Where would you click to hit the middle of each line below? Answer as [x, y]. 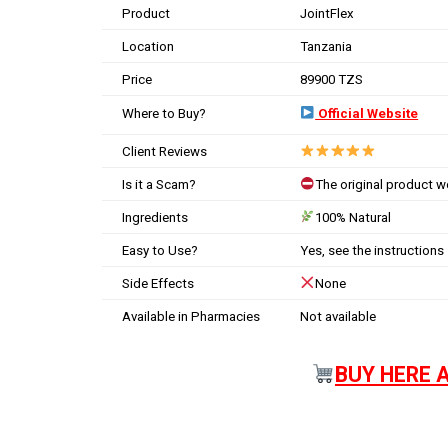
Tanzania [326, 46]
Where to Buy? [164, 113]
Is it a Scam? [159, 184]
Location [148, 46]
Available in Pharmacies [191, 316]
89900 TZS [331, 79]
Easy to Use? [160, 250]
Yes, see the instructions [372, 250]
